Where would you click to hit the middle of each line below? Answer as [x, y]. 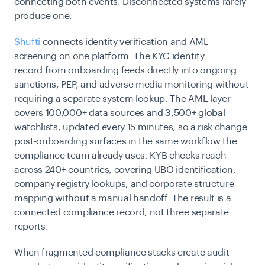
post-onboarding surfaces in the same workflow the [126, 141]
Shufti [28, 42]
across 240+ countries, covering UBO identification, [125, 169]
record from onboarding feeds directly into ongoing [125, 70]
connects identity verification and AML [125, 42]
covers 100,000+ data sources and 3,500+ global [120, 113]
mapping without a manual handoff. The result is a [123, 198]
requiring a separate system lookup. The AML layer [122, 98]
